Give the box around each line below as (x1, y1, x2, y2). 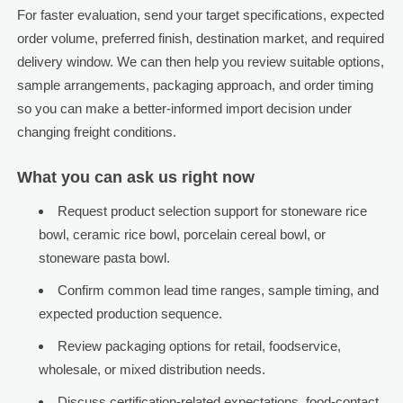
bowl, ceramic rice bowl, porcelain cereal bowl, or (38, 227, 326, 243)
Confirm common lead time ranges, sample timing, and (57, 282, 379, 299)
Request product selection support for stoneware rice (57, 203, 367, 219)
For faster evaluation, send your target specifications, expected (16, 7, 384, 23)
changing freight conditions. (16, 124, 176, 140)
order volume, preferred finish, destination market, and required (16, 31, 384, 47)
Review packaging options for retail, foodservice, (57, 338, 341, 354)
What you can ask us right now (16, 168, 255, 187)
